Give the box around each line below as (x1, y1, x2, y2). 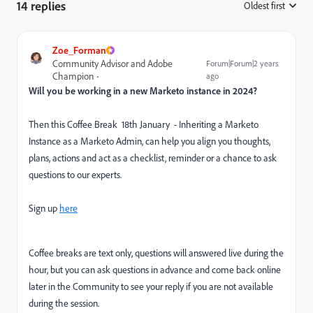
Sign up (29, 202, 59, 214)
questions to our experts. (29, 168, 122, 180)
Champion (52, 70, 94, 82)
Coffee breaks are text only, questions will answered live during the (29, 247, 284, 259)
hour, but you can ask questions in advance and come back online (29, 263, 281, 275)
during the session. (29, 297, 99, 309)
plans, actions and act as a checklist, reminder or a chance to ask (29, 152, 277, 163)
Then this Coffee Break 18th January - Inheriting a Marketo (29, 118, 259, 130)
